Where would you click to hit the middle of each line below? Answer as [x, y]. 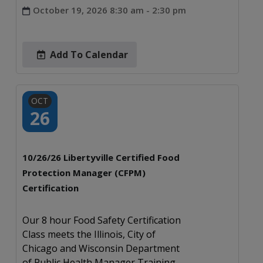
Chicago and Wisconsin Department [101, 248]
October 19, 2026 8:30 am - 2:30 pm [109, 10]
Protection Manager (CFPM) [84, 172]
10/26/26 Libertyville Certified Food [101, 157]
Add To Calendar [89, 54]
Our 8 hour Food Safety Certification [101, 220]
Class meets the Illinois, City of [89, 234]
